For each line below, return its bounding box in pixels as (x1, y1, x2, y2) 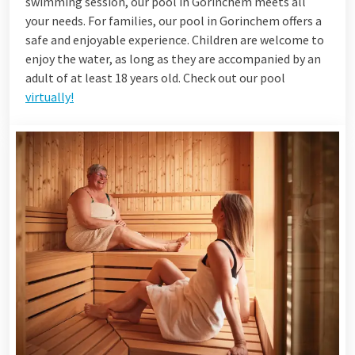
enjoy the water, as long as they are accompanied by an (25, 50, 321, 67)
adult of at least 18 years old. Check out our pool (25, 69, 285, 86)
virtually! (25, 88, 74, 105)
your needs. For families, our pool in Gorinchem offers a (25, 12, 322, 29)
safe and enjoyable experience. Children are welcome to (25, 31, 324, 48)
